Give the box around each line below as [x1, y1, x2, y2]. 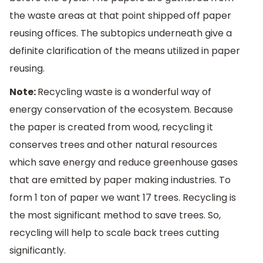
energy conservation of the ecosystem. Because [9, 102, 233, 116]
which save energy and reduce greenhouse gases [9, 155, 238, 169]
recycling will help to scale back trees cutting [9, 225, 219, 240]
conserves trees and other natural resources [9, 137, 217, 151]
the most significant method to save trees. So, [9, 208, 221, 222]
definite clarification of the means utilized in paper [9, 44, 240, 58]
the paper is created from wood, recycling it [9, 120, 213, 134]
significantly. [9, 243, 66, 257]
